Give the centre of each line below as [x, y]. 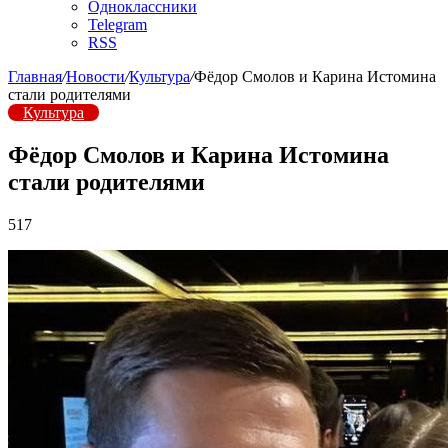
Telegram [117, 24]
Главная [35, 76]
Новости [95, 76]
